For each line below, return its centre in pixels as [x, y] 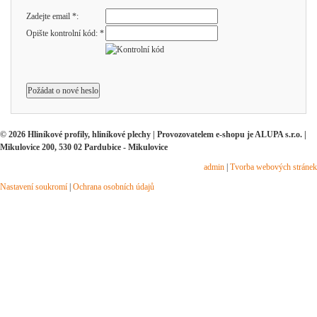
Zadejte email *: [52, 16]
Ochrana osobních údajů [114, 187]
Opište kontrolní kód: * [65, 33]
